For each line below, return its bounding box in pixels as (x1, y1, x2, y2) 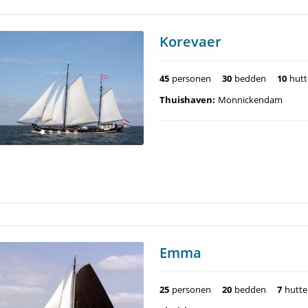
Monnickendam (218, 93, 283, 106)
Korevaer (159, 32, 221, 51)
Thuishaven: (159, 93, 215, 106)
